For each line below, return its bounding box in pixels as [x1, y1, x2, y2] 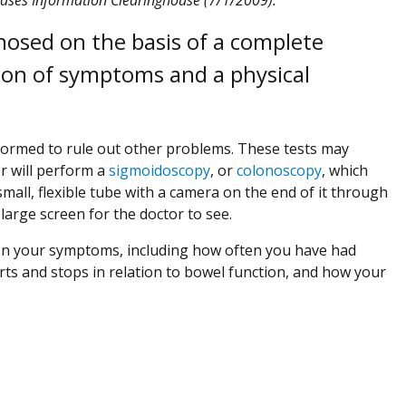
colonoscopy [237, 159, 322, 180]
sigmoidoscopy [109, 159, 210, 180]
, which [322, 159, 368, 180]
